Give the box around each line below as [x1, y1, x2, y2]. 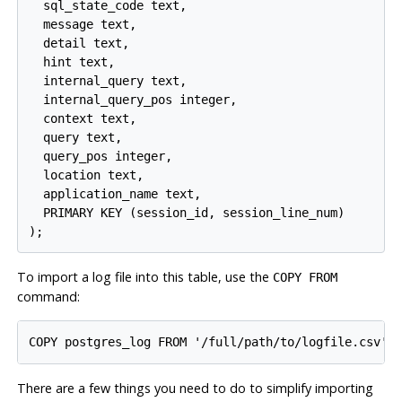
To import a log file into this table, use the [16, 268, 273, 286]
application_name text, [29, 186, 202, 201]
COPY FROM [272, 270, 337, 285]
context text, [29, 110, 137, 126]
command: [16, 288, 80, 306]
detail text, [29, 35, 130, 50]
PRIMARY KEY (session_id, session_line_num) [29, 205, 345, 220]
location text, [29, 167, 144, 182]
